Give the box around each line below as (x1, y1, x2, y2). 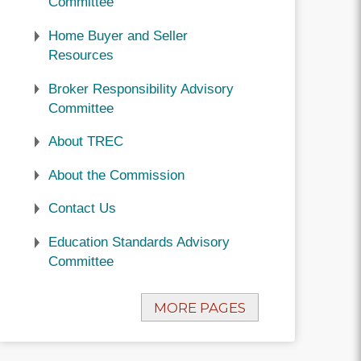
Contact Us (48, 201, 116, 217)
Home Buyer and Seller (48, 27, 188, 44)
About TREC (48, 134, 123, 150)
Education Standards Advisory (48, 234, 230, 250)
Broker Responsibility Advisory (48, 81, 234, 97)
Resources (48, 47, 114, 63)
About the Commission (48, 167, 185, 183)
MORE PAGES (153, 299, 246, 316)
